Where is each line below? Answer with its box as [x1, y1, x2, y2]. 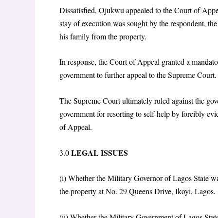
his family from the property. [59, 31, 146, 41]
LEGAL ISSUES [69, 146, 128, 158]
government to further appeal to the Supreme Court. [59, 70, 217, 80]
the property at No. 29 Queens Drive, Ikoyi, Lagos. [59, 186, 216, 197]
